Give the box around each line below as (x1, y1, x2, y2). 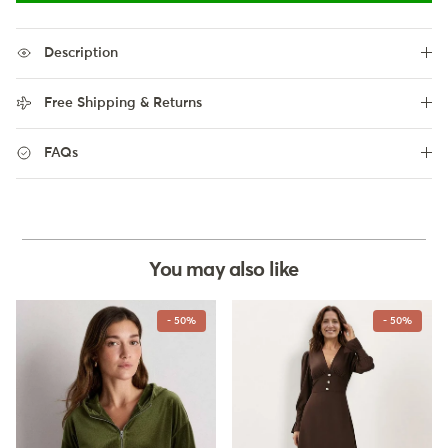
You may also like (149, 259, 299, 280)
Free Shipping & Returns (44, 95, 202, 110)
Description (44, 45, 118, 60)
